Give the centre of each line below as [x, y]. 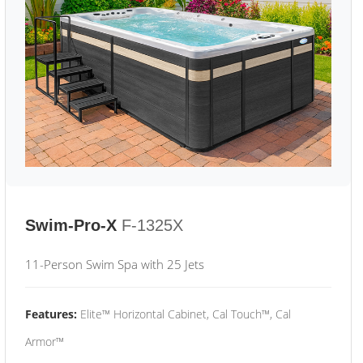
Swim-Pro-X [71, 225]
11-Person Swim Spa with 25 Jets [115, 264]
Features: [51, 314]
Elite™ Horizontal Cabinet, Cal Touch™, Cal [184, 314]
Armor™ [45, 342]
